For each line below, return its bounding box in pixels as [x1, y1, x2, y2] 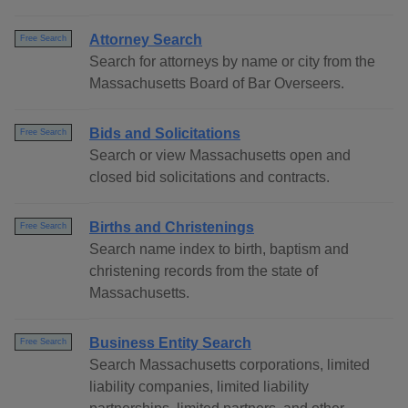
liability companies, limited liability [89, 379, 309, 395]
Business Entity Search [89, 335, 251, 352]
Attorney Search [89, 32, 202, 48]
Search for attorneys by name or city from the [89, 54, 375, 70]
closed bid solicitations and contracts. [89, 169, 330, 186]
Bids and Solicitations [89, 126, 240, 142]
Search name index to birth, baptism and [89, 241, 349, 258]
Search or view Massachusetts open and [89, 148, 351, 164]
